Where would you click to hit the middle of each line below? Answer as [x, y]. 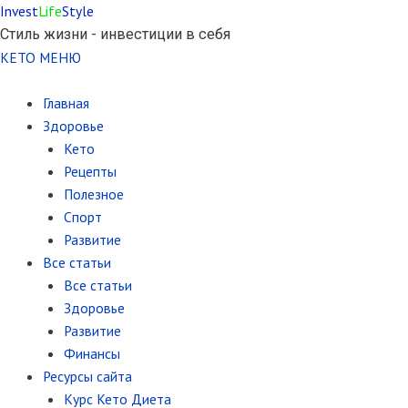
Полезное [93, 194]
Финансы [92, 353]
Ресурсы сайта [87, 376]
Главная [66, 103]
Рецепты [90, 171]
